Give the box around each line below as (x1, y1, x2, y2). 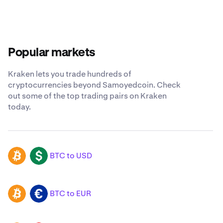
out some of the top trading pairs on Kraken (8, 91, 167, 102)
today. (8, 102, 31, 112)
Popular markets (8, 47, 96, 59)
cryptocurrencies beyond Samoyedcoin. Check (8, 80, 181, 91)
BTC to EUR (50, 188, 91, 199)
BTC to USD (50, 150, 92, 161)
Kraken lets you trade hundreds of (8, 69, 131, 80)
